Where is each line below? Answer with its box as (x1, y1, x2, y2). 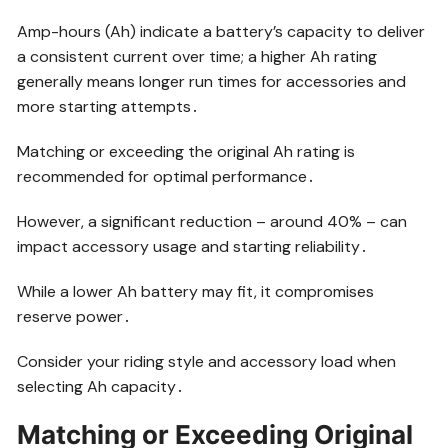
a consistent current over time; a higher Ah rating (17, 45, 378, 67)
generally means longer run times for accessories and (17, 70, 407, 92)
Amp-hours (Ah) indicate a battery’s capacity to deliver (17, 20, 426, 42)
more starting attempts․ (17, 95, 200, 117)
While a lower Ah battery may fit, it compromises (17, 280, 375, 302)
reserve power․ (17, 305, 132, 327)
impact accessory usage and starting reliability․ (17, 235, 369, 257)
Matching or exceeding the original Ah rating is (17, 140, 356, 162)
